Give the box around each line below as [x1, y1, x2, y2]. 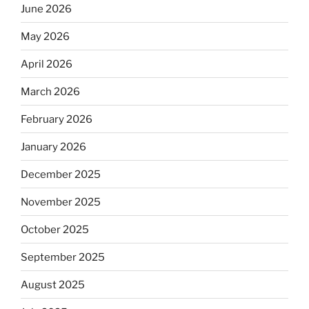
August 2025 [21, 278, 85, 291]
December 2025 [21, 168, 101, 181]
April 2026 [21, 57, 72, 70]
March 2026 [21, 85, 80, 98]
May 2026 [21, 30, 70, 43]
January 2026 [21, 140, 86, 153]
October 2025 [21, 223, 89, 236]
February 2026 [21, 112, 92, 126]
